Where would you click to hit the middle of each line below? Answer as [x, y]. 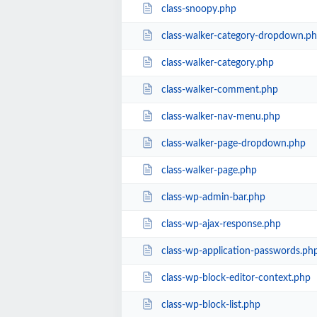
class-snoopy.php [198, 9]
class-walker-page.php [209, 170]
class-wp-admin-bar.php [213, 197]
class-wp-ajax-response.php [221, 224]
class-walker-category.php [217, 63]
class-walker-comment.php [219, 90]
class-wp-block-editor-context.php [236, 278]
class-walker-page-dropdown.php [233, 143]
